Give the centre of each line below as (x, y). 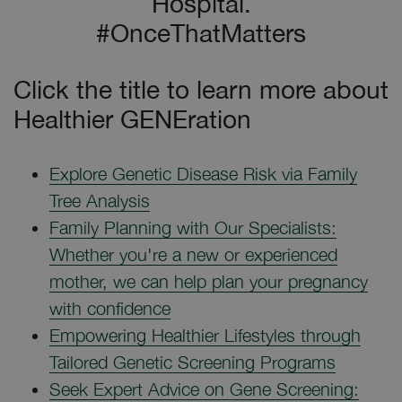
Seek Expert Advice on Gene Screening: (204, 389)
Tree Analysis (100, 201)
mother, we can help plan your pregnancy (209, 281)
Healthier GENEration (132, 119)
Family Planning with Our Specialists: (193, 227)
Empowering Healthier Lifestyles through (205, 335)
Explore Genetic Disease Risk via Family (203, 174)
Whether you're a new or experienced (193, 254)
